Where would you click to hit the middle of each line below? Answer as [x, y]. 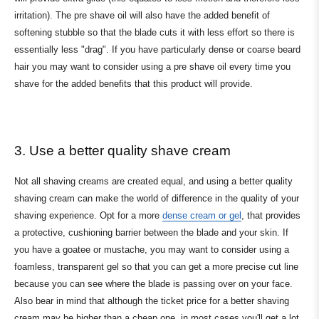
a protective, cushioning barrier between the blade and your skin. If [151, 232]
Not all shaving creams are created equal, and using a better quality [153, 181]
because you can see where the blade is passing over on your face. [153, 283]
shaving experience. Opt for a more [88, 215]
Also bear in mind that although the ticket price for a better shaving [152, 300]
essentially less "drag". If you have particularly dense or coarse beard [157, 50]
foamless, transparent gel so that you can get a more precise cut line [156, 266]
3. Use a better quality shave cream [124, 151]
